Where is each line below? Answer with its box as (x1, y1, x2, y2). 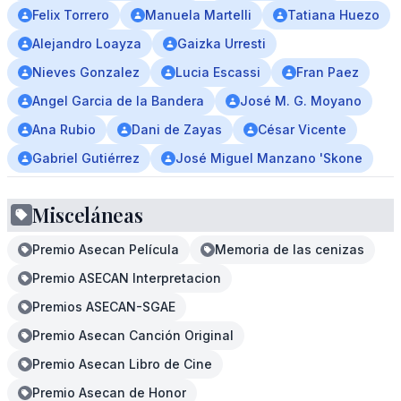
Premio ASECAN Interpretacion (32, 270, 221, 286)
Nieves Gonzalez (32, 64, 140, 80)
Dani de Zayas (132, 122, 222, 137)
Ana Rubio (32, 122, 96, 137)
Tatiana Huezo (287, 7, 380, 22)
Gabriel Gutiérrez (32, 150, 140, 166)
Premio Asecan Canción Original (32, 328, 234, 343)
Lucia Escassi (175, 64, 260, 80)
